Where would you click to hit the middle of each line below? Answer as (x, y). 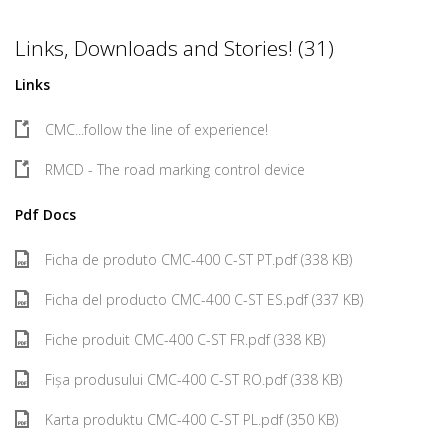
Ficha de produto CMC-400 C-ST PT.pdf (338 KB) (198, 259)
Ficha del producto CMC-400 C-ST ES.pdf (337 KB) (204, 299)
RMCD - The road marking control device (175, 169)
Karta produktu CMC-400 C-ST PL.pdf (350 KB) (191, 419)
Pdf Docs (45, 214)
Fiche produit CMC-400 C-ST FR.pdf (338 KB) (185, 339)
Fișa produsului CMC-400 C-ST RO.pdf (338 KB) (193, 379)
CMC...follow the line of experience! (156, 129)
